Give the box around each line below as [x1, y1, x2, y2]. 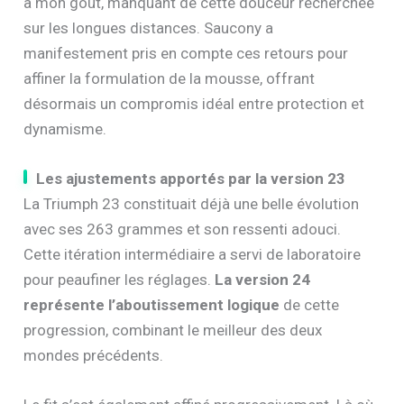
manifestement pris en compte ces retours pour [23, 43, 349, 62]
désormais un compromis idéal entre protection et [23, 94, 365, 113]
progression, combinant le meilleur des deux [23, 320, 323, 339]
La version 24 [215, 270, 311, 289]
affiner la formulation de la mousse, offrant [23, 69, 316, 87]
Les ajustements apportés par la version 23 [36, 169, 346, 188]
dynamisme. [23, 119, 107, 138]
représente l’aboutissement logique [23, 295, 280, 314]
